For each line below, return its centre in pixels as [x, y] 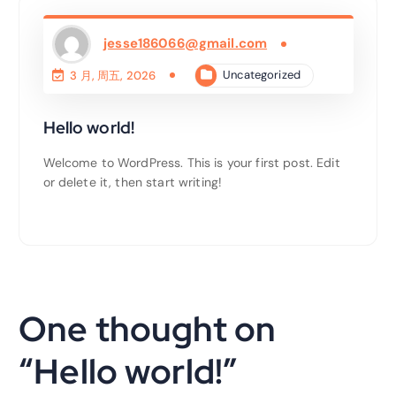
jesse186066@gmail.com [186, 44]
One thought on [148, 329]
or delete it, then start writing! [133, 183]
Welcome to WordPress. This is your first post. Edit [191, 163]
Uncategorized [262, 74]
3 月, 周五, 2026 [113, 75]
